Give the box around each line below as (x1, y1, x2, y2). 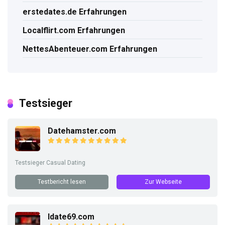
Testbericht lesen (38, 178, 86, 186)
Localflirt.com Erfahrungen (23, 26, 125, 36)
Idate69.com (48, 212, 94, 222)
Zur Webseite (145, 178, 182, 186)
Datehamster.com (48, 126, 116, 136)
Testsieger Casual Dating (15, 159, 85, 167)
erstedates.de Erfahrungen (23, 7, 127, 17)
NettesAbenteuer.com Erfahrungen (23, 44, 157, 54)
